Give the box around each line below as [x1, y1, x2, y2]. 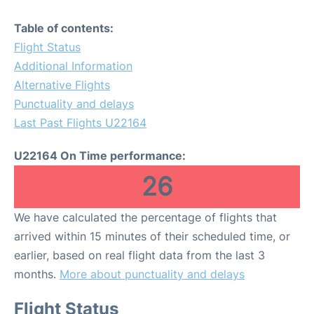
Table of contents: [14, 21, 114, 35]
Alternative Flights [14, 78, 110, 92]
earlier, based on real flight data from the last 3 [14, 248, 265, 262]
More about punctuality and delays [60, 267, 245, 281]
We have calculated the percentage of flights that [14, 210, 277, 224]
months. [14, 267, 60, 281]
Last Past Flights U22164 [14, 116, 146, 130]
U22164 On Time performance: [14, 149, 186, 163]
